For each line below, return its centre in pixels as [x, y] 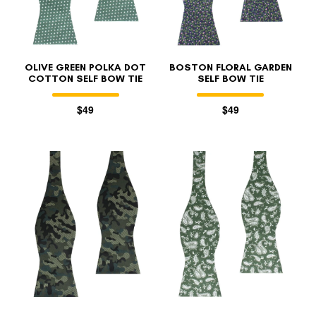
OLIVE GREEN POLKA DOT [86, 68]
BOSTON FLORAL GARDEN [230, 68]
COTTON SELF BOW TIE [86, 79]
